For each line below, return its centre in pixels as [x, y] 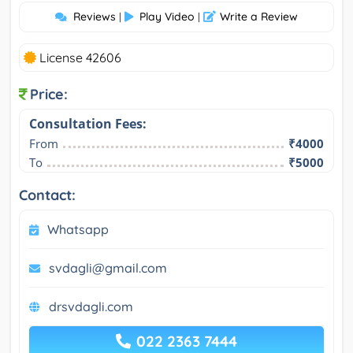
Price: [49, 94]
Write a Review [259, 16]
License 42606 [79, 57]
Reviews [95, 16]
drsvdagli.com [91, 306]
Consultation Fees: [88, 123]
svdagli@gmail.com [108, 268]
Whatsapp [78, 229]
